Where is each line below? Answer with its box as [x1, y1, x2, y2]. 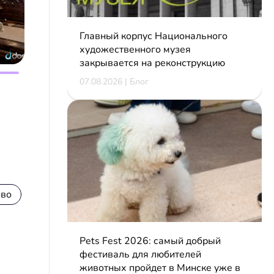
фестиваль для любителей [79, 247, 201, 261]
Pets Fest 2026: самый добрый [79, 234, 221, 248]
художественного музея [79, 42, 191, 56]
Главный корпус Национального [79, 29, 228, 43]
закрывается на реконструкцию [79, 56, 225, 70]
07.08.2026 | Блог [79, 75, 149, 87]
